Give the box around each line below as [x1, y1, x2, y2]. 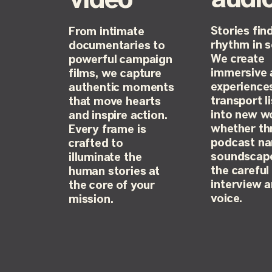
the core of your [68, 178, 155, 192]
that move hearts [68, 94, 161, 109]
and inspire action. [68, 108, 168, 123]
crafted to [68, 136, 124, 151]
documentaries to [68, 38, 165, 53]
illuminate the [68, 150, 142, 165]
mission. [68, 192, 114, 206]
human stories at [68, 164, 160, 178]
